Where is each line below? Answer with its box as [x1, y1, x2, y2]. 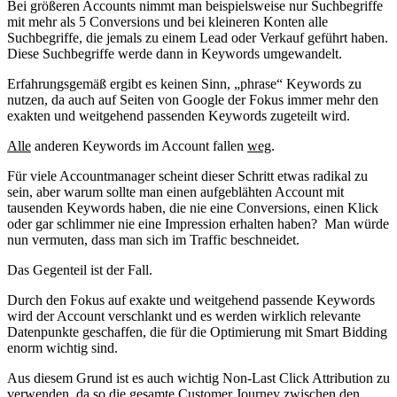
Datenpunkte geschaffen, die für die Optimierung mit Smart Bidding [7, 323, 387, 339]
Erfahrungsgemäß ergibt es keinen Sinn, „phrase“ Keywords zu [7, 75, 362, 91]
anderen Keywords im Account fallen [31, 137, 247, 153]
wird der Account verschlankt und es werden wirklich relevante [7, 307, 361, 323]
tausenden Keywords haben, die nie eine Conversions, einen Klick [7, 199, 378, 215]
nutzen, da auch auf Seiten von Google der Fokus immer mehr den [7, 91, 378, 107]
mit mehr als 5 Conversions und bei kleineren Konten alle [7, 13, 328, 29]
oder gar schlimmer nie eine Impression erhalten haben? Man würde [7, 215, 389, 231]
